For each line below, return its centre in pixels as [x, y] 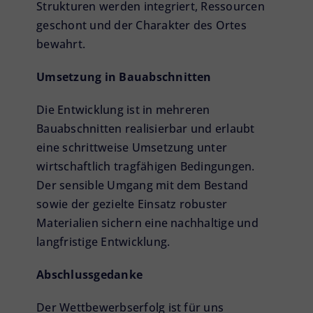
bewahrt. [61, 44]
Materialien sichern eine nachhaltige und [147, 223]
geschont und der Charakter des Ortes [141, 25]
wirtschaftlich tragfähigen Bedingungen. [146, 166]
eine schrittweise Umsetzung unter [132, 147]
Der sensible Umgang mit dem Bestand [143, 185]
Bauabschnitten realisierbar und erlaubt [146, 128]
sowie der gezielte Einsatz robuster [132, 204]
